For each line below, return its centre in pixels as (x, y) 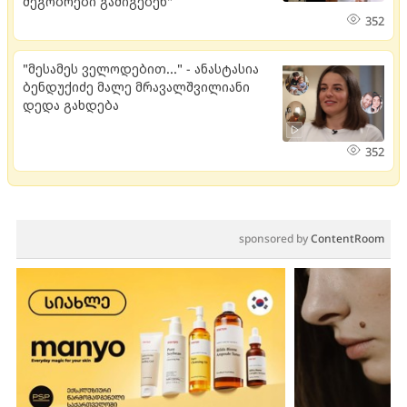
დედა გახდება (71, 104)
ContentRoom (347, 238)
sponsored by (275, 238)
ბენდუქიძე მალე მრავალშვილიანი (136, 86)
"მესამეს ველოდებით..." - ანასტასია (141, 68)
